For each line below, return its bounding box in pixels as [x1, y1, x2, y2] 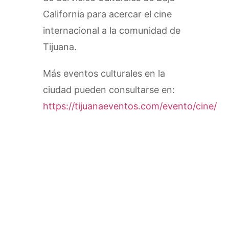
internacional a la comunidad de [43, 25, 180, 36]
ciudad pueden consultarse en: [43, 84, 175, 96]
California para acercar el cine [43, 9, 172, 20]
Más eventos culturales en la [43, 68, 165, 79]
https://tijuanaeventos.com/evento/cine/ [43, 101, 217, 112]
